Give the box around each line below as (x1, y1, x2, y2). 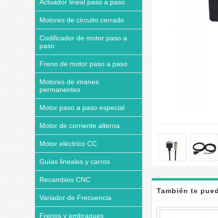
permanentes (39, 86, 80, 93)
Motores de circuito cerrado (39, 16, 124, 24)
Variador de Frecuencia (39, 194, 111, 201)
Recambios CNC (39, 176, 91, 183)
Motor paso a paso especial (39, 104, 125, 111)
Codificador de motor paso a (39, 34, 127, 42)
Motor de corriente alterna (39, 122, 120, 129)
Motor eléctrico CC (39, 140, 97, 147)
